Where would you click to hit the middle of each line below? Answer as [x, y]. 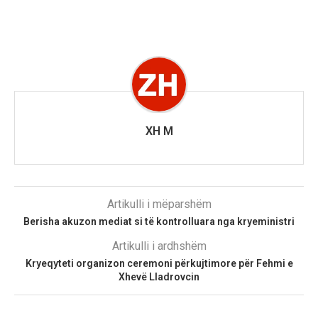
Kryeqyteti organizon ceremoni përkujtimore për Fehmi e [159, 264]
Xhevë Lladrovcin [159, 277]
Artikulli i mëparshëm [159, 204]
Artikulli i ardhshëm [159, 246]
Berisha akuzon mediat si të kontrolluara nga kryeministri [159, 222]
